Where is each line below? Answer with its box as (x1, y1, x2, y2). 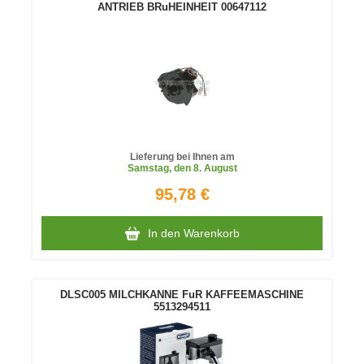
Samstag (127, 162, 169, 174)
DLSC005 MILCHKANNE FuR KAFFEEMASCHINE (60, 288, 304, 301)
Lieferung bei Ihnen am (129, 151, 235, 162)
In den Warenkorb (147, 227, 240, 240)
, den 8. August (168, 162, 237, 174)
